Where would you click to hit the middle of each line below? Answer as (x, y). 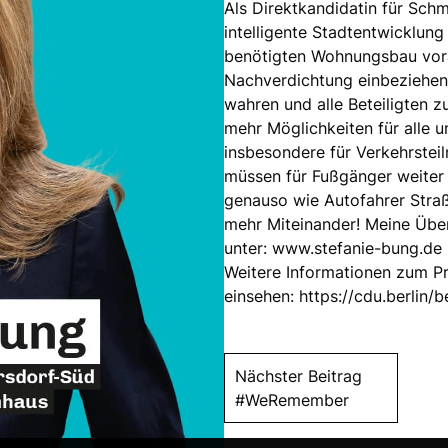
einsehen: (261, 295)
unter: (248, 247)
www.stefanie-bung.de (357, 247)
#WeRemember (292, 399)
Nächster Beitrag (301, 375)
